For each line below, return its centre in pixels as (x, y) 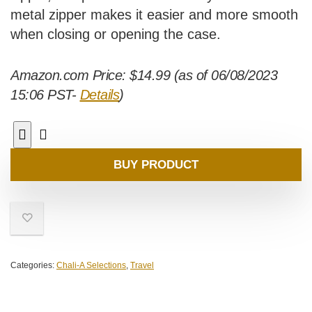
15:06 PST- (45, 95)
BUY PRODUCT (156, 165)
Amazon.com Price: (70, 76)
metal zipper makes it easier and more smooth (154, 15)
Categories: (33, 266)
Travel (142, 266)
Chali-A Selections (91, 266)
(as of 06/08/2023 (224, 76)
